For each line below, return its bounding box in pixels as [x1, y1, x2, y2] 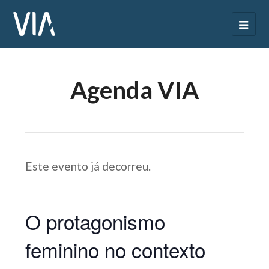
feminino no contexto [25, 235, 206, 264]
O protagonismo [25, 207, 166, 235]
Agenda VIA [70, 76, 199, 104]
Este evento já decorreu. [25, 159, 151, 173]
